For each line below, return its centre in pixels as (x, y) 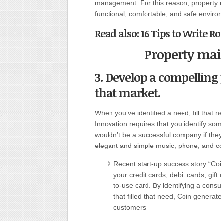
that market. (128, 92)
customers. (131, 207)
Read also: (118, 33)
